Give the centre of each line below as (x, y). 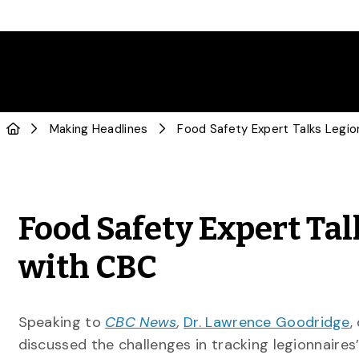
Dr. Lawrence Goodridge (267, 322)
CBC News (141, 322)
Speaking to (62, 322)
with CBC (91, 268)
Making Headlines (99, 129)
